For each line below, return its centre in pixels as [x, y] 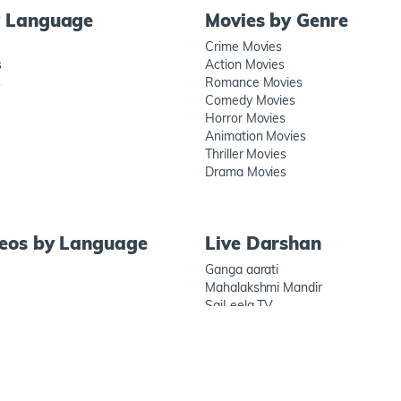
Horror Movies [246, 118]
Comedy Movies [251, 100]
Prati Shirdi [236, 323]
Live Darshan [263, 243]
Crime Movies [244, 47]
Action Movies [245, 64]
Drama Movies [246, 172]
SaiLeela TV [239, 305]
